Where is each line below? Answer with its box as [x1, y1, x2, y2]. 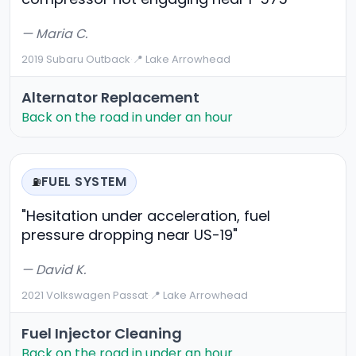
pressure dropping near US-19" [21, 225, 238, 246]
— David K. [21, 261, 86, 280]
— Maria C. [21, 25, 87, 44]
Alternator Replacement [21, 87, 199, 108]
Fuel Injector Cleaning [21, 323, 182, 344]
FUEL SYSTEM [41, 172, 127, 192]
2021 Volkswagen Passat [21, 288, 148, 304]
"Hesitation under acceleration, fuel [21, 206, 270, 226]
